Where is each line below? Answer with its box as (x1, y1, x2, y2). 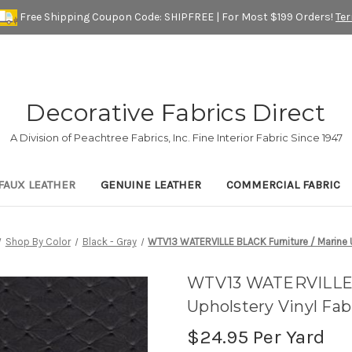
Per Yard (248, 325, 325, 349)
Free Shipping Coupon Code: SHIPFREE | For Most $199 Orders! (17, 9, 335, 24)
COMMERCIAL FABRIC (226, 178, 340, 192)
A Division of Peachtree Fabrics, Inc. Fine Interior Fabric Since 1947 (9, 131, 343, 145)
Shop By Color (5, 236, 71, 248)
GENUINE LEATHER (101, 178, 201, 192)
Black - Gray (82, 236, 137, 248)
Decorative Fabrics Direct (26, 98, 326, 128)
